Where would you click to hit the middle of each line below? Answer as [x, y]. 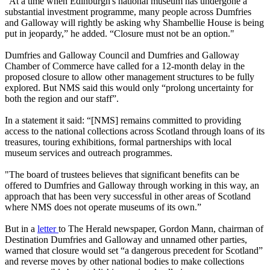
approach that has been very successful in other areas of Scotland [128, 196]
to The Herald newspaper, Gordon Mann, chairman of [161, 229]
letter [48, 229]
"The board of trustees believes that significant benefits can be [122, 175]
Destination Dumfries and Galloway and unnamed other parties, [126, 240]
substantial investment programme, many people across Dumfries [128, 12]
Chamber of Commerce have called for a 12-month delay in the [125, 66]
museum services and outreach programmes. [89, 153]
